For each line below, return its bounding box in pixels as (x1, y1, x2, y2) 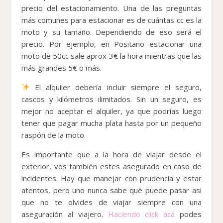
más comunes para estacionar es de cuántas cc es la (21, 14, 202, 25)
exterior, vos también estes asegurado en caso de (21, 161, 202, 171)
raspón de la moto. (21, 129, 86, 140)
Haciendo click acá (108, 209, 180, 219)
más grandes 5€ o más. (21, 62, 102, 73)
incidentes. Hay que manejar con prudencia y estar (21, 173, 202, 183)
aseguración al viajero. (21, 209, 108, 219)
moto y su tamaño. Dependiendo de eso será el (21, 26, 202, 37)
